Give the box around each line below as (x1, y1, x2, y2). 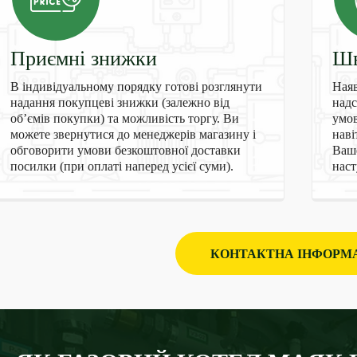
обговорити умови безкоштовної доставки (10, 143, 241, 157)
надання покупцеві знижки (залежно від (10, 96, 229, 109)
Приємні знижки (10, 47, 157, 70)
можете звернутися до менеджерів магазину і (10, 127, 256, 141)
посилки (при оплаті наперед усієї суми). (10, 159, 233, 173)
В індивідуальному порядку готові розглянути (10, 80, 262, 93)
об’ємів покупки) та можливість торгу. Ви (10, 112, 239, 125)
